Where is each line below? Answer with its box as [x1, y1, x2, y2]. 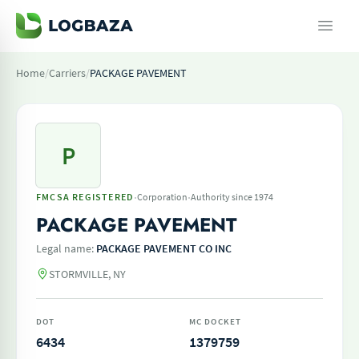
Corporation [137, 191, 188, 203]
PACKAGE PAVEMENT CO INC [96, 241, 232, 256]
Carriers [49, 66, 86, 80]
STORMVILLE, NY [49, 267, 126, 281]
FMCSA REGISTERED [36, 191, 135, 203]
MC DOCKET [189, 316, 241, 327]
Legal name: [36, 241, 96, 256]
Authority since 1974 [191, 191, 274, 203]
